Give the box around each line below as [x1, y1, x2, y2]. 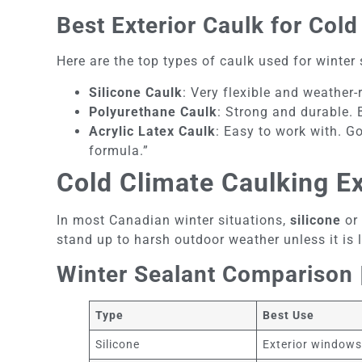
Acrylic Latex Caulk [89, 123, 216, 139]
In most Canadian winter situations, [57, 212, 290, 228]
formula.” [89, 142, 149, 158]
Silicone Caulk [89, 84, 183, 100]
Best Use [263, 309, 315, 322]
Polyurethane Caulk [89, 103, 217, 120]
